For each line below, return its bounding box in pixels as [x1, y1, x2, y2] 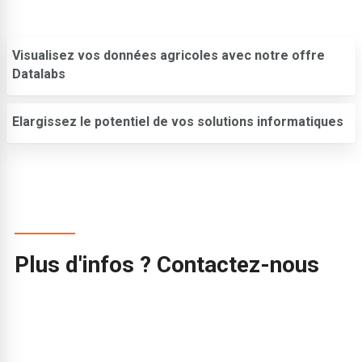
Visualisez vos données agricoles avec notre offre [12, 47, 325, 63]
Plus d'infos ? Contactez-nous [15, 251, 320, 279]
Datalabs [12, 65, 65, 82]
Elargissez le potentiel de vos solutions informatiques [12, 113, 343, 129]
